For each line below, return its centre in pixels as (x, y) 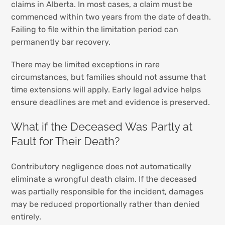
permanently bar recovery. (61, 42)
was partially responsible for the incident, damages (107, 191)
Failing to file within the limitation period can (95, 30)
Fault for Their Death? (66, 141)
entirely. (26, 216)
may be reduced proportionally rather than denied (106, 204)
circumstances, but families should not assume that (109, 77)
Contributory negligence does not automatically (101, 166)
